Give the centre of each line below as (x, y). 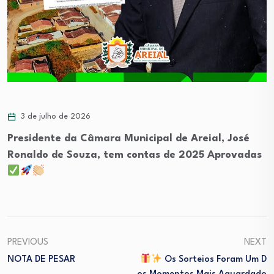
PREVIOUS (28, 243)
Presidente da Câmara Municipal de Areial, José (128, 139)
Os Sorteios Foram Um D (214, 260)
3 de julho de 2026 (54, 117)
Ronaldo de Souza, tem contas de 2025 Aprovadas (135, 155)
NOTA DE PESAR (41, 260)
